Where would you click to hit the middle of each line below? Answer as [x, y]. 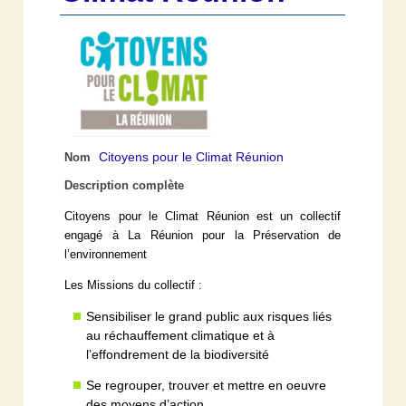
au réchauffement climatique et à [181, 336]
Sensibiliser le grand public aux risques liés [209, 317]
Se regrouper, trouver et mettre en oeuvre [207, 386]
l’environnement [106, 255]
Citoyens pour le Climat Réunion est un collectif [203, 217]
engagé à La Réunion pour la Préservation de [203, 236]
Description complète [125, 186]
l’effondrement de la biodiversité [178, 355]
